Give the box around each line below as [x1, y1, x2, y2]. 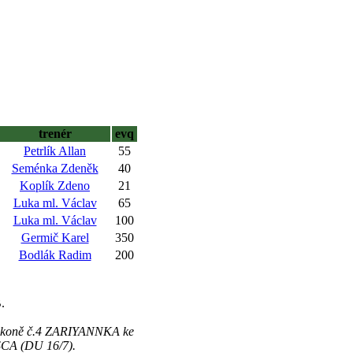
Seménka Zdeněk [11, 162, 98, 175]
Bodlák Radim [18, 248, 91, 262]
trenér [38, 127, 72, 140]
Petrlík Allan [24, 144, 86, 158]
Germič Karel [20, 231, 89, 244]
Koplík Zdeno [20, 179, 90, 192]
